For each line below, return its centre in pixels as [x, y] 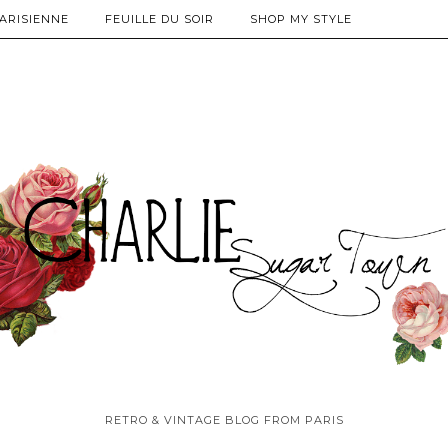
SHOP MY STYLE [301, 19]
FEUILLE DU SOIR [159, 19]
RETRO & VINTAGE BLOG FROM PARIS [224, 420]
